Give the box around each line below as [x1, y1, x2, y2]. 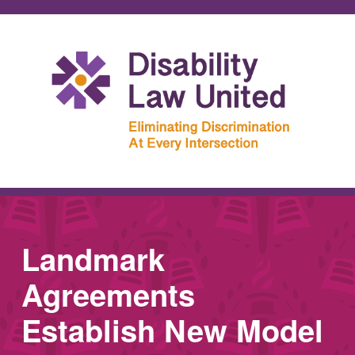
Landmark [21, 236, 165, 281]
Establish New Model [21, 307, 323, 352]
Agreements [21, 272, 195, 316]
